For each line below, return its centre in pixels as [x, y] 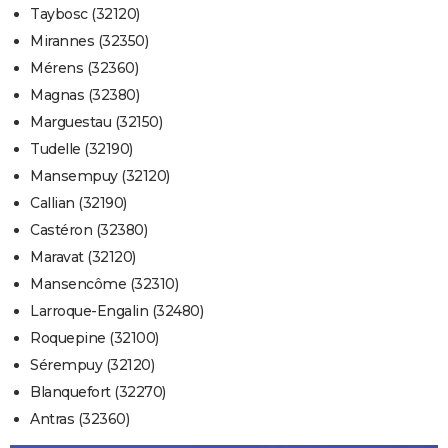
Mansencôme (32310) [104, 284]
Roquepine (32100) [94, 338]
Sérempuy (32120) [92, 365]
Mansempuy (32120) [100, 176]
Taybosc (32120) [85, 14]
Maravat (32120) [83, 257]
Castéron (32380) [88, 230]
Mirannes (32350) [89, 41]
